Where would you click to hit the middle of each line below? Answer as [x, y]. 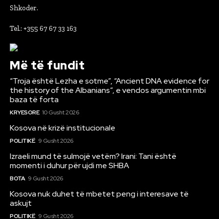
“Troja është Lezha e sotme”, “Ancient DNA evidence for [109, 81]
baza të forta [34, 99]
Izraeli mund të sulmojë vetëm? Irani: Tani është [93, 156]
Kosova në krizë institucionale [63, 128]
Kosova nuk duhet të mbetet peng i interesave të [99, 194]
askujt [21, 203]
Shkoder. [24, 8]
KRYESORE [24, 112]
